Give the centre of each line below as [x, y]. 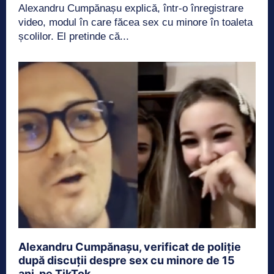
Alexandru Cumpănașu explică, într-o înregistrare [131, 8]
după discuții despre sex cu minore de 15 [127, 260]
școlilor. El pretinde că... [74, 36]
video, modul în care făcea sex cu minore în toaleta [135, 22]
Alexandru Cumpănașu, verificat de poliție [130, 246]
